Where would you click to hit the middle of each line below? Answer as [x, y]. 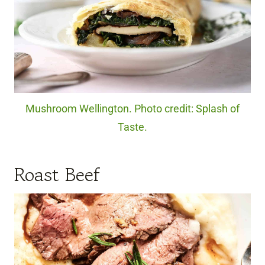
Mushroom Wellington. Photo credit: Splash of [132, 109]
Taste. [132, 127]
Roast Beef [57, 174]
